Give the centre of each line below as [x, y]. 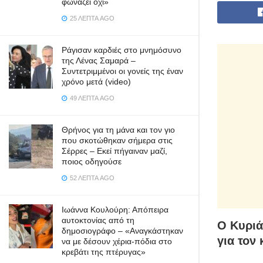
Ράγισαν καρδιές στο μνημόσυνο [122, 50]
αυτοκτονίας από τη [98, 220]
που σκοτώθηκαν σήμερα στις [117, 140]
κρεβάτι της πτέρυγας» [104, 252]
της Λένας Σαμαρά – [99, 60]
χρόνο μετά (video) [96, 82]
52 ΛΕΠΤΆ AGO [91, 178]
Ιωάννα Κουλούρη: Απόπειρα [115, 210]
